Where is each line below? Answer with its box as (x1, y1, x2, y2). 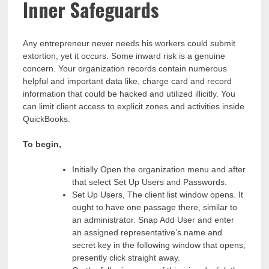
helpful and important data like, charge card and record (23, 76, 232, 86)
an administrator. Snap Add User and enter (72, 215, 235, 225)
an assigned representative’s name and (72, 228, 223, 238)
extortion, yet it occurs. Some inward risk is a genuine (23, 51, 226, 61)
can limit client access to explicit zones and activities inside (23, 101, 245, 112)
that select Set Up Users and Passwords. (72, 177, 228, 187)
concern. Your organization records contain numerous (23, 64, 228, 74)
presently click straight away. (72, 253, 181, 263)
